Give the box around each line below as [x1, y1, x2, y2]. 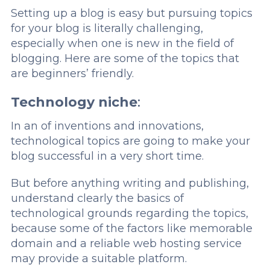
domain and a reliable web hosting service [10, 237, 242, 251]
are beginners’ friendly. [10, 67, 134, 81]
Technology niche [10, 94, 137, 111]
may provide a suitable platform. [10, 252, 187, 266]
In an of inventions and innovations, [10, 119, 204, 133]
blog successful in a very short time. [10, 149, 204, 163]
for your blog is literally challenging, [10, 22, 203, 36]
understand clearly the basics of [10, 192, 184, 206]
